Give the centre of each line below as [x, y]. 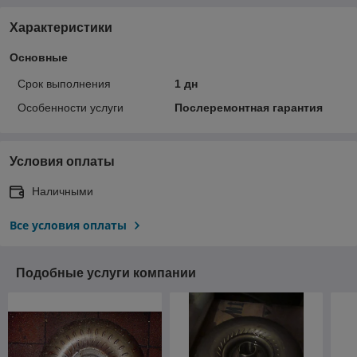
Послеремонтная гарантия [248, 107]
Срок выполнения [64, 83]
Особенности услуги [71, 107]
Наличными [63, 191]
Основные [39, 57]
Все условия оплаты [68, 225]
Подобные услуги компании [106, 273]
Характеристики [61, 27]
